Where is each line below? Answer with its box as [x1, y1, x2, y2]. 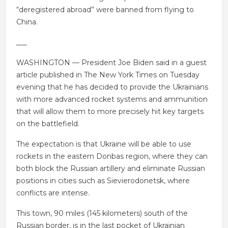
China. [16, 17, 38, 27]
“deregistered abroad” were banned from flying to [16, 5, 194, 15]
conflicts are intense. [16, 188, 90, 198]
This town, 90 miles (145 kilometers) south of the [16, 209, 188, 218]
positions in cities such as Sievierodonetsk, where [16, 176, 190, 186]
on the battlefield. [16, 119, 79, 129]
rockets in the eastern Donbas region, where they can [16, 152, 208, 161]
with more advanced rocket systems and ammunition [16, 95, 208, 104]
